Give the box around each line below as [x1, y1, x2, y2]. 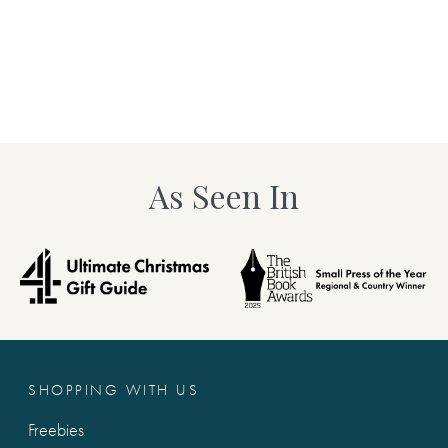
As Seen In [149, 173, 299, 217]
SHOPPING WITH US [28, 380, 200, 401]
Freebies [28, 417, 85, 441]
